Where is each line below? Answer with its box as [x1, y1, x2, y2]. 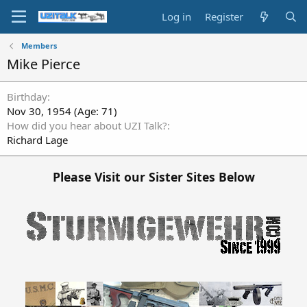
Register [205, 10, 244, 23]
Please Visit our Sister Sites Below [52, 168, 255, 185]
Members [21, 40, 57, 51]
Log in [162, 10, 192, 23]
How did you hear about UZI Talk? [7, 119, 167, 132]
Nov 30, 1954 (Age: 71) [7, 104, 117, 118]
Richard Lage [7, 133, 68, 147]
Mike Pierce [7, 55, 80, 73]
